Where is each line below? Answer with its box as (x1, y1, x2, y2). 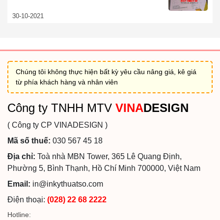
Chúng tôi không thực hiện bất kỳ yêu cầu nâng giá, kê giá (16, 68, 196, 76)
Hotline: (7, 211, 31, 219)
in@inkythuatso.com (30, 180, 103, 188)
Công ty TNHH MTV (7, 101, 115, 114)
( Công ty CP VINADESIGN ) (7, 121, 108, 129)
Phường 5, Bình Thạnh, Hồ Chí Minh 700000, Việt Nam (7, 164, 200, 172)
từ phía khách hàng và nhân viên (16, 78, 118, 86)
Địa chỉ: (7, 152, 35, 161)
